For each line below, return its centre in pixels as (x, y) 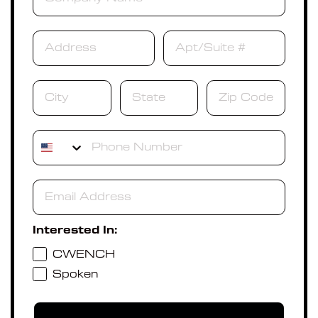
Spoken (75, 274)
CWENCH (84, 254)
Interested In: (75, 231)
